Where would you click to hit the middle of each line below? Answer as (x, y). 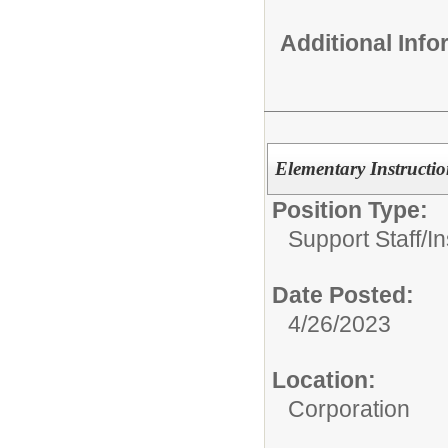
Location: (324, 380)
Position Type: (350, 210)
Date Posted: (343, 295)
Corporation (349, 409)
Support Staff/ (357, 239)
